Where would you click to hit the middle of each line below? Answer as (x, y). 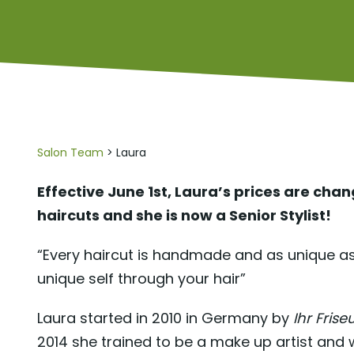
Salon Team (70, 153)
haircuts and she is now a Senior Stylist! (184, 215)
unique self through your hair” (141, 279)
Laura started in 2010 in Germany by (163, 318)
